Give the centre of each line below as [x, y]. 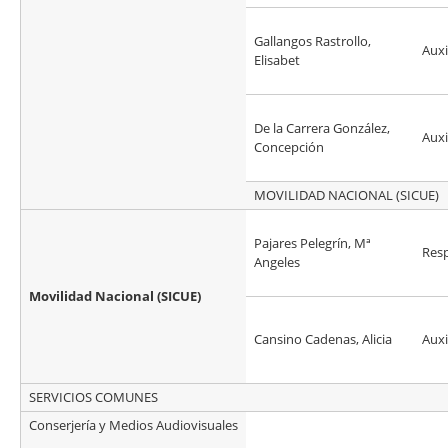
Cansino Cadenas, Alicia [323, 339]
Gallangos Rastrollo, [312, 41]
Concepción [289, 147]
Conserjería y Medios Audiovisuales [133, 425]
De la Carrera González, [322, 128]
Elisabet [277, 60]
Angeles [277, 262]
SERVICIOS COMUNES [93, 397]
